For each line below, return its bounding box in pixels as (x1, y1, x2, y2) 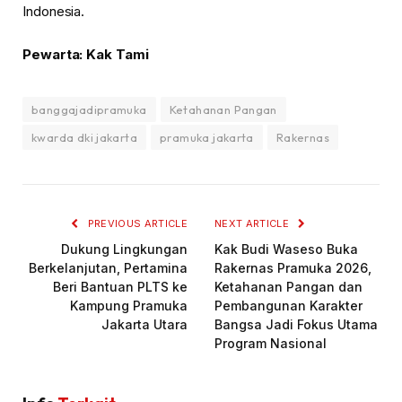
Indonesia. (22, 2, 85, 20)
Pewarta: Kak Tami (22, 45, 149, 63)
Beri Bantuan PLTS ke (53, 278, 188, 294)
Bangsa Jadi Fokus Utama (214, 316, 378, 332)
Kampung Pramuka (70, 297, 188, 313)
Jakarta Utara (101, 316, 188, 332)
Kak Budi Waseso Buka (214, 240, 358, 257)
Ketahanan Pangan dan (214, 278, 363, 294)
